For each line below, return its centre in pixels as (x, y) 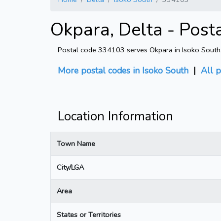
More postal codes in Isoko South (123, 70)
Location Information (115, 116)
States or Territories (89, 214)
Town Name (76, 143)
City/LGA (70, 167)
